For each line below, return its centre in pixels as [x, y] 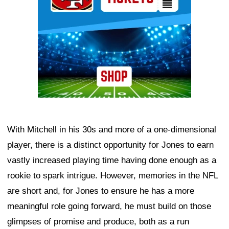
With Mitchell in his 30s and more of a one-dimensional [112, 129]
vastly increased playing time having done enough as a [112, 160]
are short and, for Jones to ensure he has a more [101, 191]
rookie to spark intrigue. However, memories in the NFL [112, 175]
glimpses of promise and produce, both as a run [98, 221]
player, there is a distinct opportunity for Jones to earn [110, 145]
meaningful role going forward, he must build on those [109, 206]
